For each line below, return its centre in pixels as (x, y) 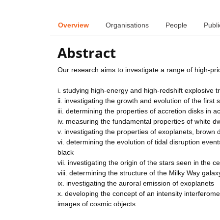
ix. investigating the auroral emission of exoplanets (136, 183)
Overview (73, 25)
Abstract (87, 53)
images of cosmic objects (96, 204)
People (176, 25)
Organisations (127, 25)
